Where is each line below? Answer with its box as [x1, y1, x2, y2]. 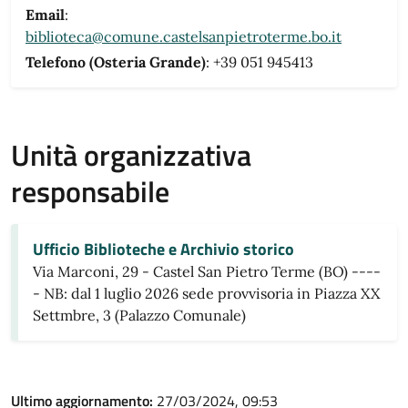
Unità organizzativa [11, 133, 251, 177]
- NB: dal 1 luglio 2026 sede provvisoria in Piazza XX [33, 284, 380, 302]
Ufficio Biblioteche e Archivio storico [33, 237, 294, 261]
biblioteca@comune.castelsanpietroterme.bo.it [25, 27, 342, 46]
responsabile [11, 169, 169, 213]
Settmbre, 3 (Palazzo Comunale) [33, 306, 246, 324]
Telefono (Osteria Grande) [25, 53, 206, 71]
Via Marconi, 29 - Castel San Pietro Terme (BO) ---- [33, 262, 381, 280]
